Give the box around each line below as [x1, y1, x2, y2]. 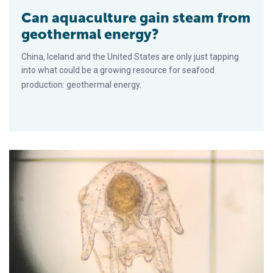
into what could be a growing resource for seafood [21, 65, 214, 76]
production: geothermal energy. [21, 80, 141, 90]
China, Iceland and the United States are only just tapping [21, 52, 239, 62]
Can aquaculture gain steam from [21, 9, 250, 27]
